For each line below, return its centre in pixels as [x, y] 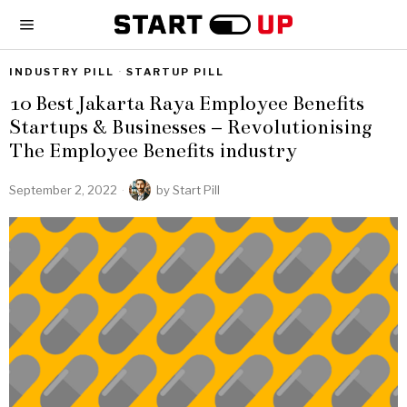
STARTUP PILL [175, 72]
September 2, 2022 [63, 190]
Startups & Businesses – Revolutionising [191, 127]
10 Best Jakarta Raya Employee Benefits [187, 103]
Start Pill [196, 190]
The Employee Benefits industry [153, 150]
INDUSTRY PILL [62, 72]
